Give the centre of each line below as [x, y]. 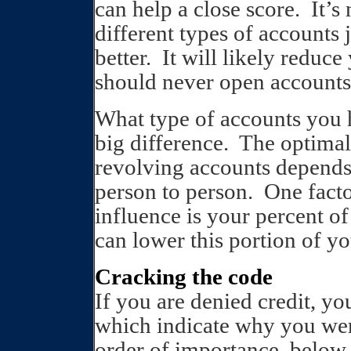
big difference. [162, 143]
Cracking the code [184, 277]
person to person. [174, 191]
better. [123, 57]
